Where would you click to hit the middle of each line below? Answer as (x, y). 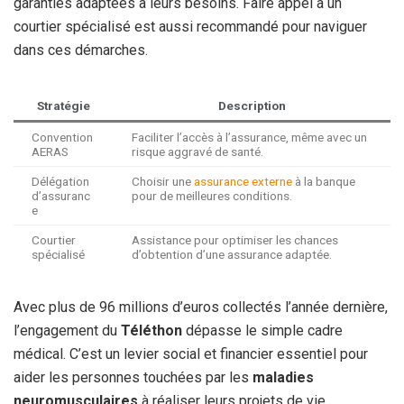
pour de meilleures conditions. (212, 195)
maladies (283, 377)
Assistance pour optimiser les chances (235, 239)
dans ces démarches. (81, 50)
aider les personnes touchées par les (133, 377)
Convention (62, 137)
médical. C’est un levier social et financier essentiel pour (191, 353)
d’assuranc (61, 195)
